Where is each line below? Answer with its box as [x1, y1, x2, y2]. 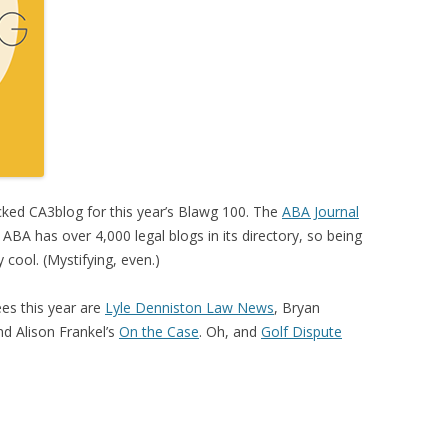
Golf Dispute [261, 322, 342, 341]
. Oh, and [199, 322, 261, 341]
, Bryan [274, 298, 320, 317]
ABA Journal [282, 202, 359, 221]
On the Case [119, 322, 199, 341]
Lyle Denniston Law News [105, 298, 274, 317]
